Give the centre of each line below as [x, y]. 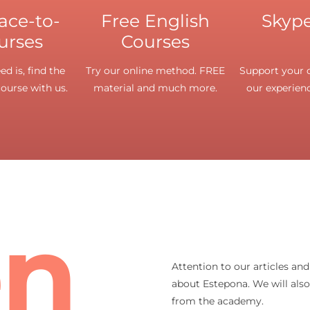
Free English [155, 20]
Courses [155, 41]
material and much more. [155, 88]
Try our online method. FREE [155, 70]
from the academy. [217, 301]
